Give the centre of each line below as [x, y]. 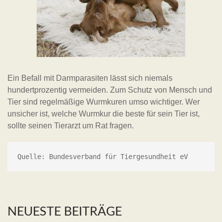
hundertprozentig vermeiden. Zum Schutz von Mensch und [110, 90]
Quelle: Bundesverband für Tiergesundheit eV [103, 157]
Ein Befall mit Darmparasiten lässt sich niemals [90, 78]
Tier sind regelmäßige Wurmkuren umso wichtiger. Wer [104, 102]
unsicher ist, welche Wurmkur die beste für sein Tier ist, [104, 114]
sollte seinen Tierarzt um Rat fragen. [71, 126]
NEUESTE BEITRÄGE [65, 212]
